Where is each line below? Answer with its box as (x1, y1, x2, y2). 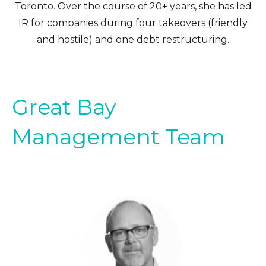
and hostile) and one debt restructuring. (37, 34, 229, 45)
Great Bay (12, 94, 116, 120)
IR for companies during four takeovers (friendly (18, 17, 248, 28)
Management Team (12, 123, 225, 150)
